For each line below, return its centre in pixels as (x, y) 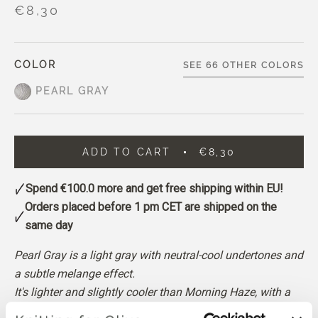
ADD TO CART (127, 152)
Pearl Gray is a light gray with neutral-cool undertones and (159, 255)
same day (49, 225)
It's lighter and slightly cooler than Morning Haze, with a (152, 292)
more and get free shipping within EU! (189, 188)
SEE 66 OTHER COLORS (243, 65)
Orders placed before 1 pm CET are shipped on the (150, 207)
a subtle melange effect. (75, 274)
